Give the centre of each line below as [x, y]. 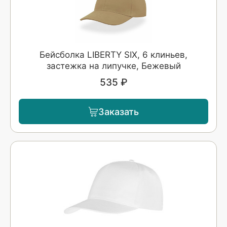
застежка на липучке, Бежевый [113, 66]
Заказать [119, 111]
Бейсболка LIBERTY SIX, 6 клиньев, [113, 55]
